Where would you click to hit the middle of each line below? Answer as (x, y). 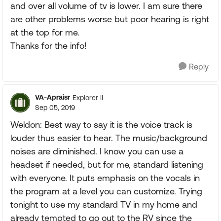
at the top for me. (45, 32)
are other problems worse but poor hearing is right (110, 19)
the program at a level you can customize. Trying (106, 191)
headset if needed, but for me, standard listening (107, 165)
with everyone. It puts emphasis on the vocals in (105, 178)
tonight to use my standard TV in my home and (104, 204)
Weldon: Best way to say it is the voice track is (101, 125)
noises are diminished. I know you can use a (97, 151)
